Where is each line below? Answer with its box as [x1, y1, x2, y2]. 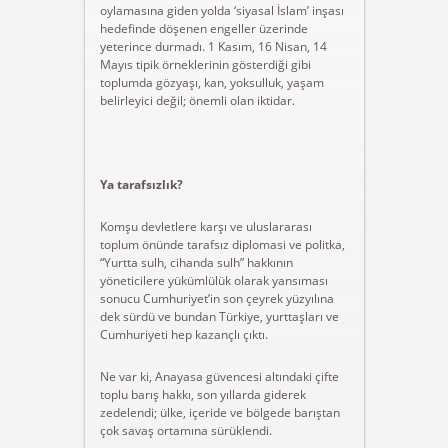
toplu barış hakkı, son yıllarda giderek [99, 386, 306, 403]
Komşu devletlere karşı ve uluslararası [99, 218, 312, 235]
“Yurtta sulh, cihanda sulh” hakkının [99, 254, 293, 271]
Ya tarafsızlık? [99, 176, 183, 193]
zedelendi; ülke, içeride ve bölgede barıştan [99, 404, 340, 421]
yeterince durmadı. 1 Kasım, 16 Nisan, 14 [99, 38, 327, 55]
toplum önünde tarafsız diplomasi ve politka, [99, 236, 345, 253]
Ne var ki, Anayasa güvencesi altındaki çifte [99, 368, 339, 385]
